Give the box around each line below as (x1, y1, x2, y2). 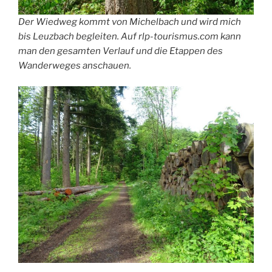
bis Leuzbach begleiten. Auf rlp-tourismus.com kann (18, 30, 241, 42)
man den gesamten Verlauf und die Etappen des (18, 45, 223, 56)
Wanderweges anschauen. (18, 59, 131, 71)
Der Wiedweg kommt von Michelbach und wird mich (18, 16, 241, 27)
